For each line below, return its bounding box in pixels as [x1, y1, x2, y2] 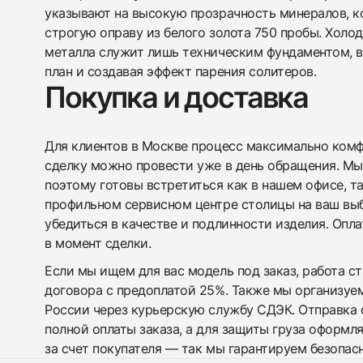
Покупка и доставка [45, 79, 309, 115]
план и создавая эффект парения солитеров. [45, 63, 317, 79]
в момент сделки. [45, 235, 152, 251]
